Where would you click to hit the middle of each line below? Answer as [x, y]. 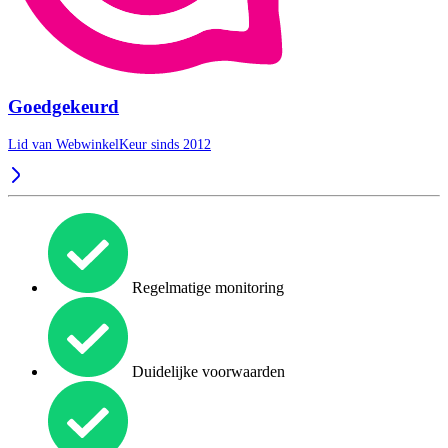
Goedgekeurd [63, 107]
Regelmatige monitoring [206, 288]
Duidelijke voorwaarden [206, 372]
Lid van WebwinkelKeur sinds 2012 [109, 145]
